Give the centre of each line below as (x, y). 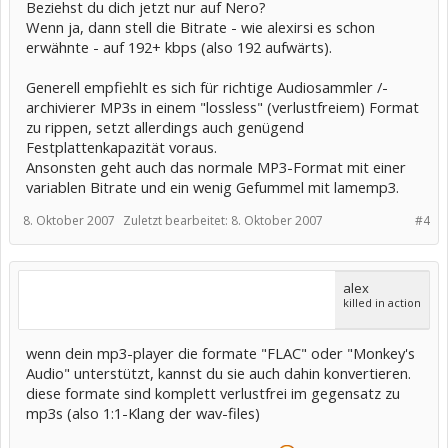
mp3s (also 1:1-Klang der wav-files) (143, 413)
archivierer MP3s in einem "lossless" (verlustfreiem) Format (222, 107)
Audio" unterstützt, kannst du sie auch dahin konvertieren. (218, 373)
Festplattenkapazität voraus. (121, 147)
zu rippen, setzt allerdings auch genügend (165, 127)
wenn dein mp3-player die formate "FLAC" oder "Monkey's (220, 353)
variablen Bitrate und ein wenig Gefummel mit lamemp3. (212, 187)
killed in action (382, 302)
